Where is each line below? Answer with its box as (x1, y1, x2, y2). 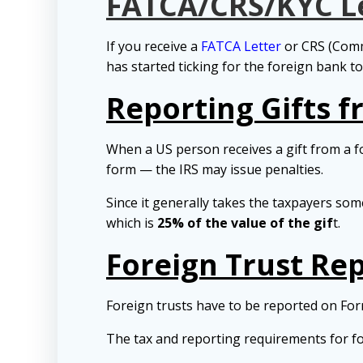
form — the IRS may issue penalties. (106, 160, 323, 179)
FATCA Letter (201, 37, 281, 56)
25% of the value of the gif (157, 214, 333, 233)
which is (106, 214, 157, 233)
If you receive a (106, 37, 198, 56)
